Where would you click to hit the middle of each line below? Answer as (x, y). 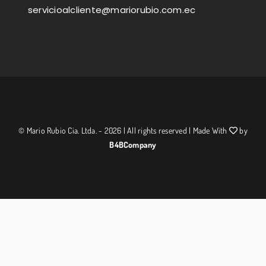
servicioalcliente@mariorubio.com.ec (107, 9)
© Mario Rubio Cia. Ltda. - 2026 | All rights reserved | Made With (124, 130)
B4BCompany (133, 144)
